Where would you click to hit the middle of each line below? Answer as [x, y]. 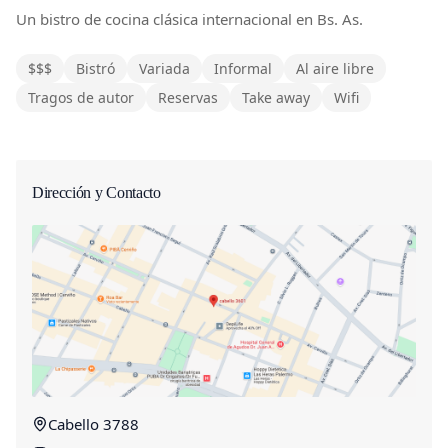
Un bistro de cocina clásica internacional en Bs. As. [189, 18]
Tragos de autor [81, 97]
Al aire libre [335, 68]
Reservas [188, 97]
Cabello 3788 [93, 424]
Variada [164, 68]
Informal [243, 68]
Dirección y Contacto [96, 191]
